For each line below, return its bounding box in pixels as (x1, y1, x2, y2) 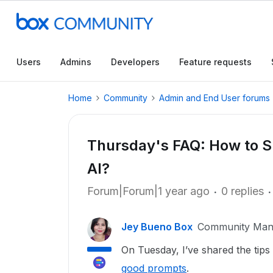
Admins (60, 57, 91, 67)
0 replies (221, 185, 264, 197)
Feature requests (179, 57, 252, 67)
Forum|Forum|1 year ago (87, 185, 210, 197)
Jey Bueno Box (121, 221, 193, 233)
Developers (111, 57, 160, 67)
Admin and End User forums (159, 93, 270, 103)
